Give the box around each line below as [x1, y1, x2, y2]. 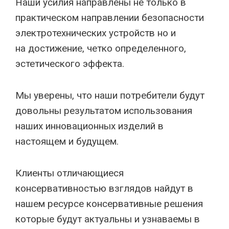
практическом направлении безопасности [15, 12, 204, 24]
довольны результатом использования [15, 105, 192, 117]
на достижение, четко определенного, [15, 42, 186, 54]
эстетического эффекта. [15, 58, 124, 70]
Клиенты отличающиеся [15, 167, 124, 179]
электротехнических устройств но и [15, 27, 176, 39]
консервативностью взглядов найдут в [15, 182, 193, 194]
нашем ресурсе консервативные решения [15, 198, 203, 210]
